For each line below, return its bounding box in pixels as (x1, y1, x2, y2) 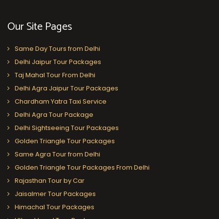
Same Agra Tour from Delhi (15, 149, 100, 159)
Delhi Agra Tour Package (15, 109, 93, 119)
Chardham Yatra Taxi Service (15, 96, 107, 106)
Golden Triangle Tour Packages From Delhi (15, 162, 150, 172)
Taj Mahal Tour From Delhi (15, 70, 95, 80)
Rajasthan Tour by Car (15, 175, 85, 185)
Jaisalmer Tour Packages (15, 189, 96, 198)
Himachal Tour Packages (15, 202, 94, 212)
